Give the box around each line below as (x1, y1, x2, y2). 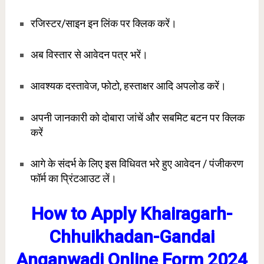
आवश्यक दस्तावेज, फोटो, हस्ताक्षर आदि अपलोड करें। (30, 80, 226, 93)
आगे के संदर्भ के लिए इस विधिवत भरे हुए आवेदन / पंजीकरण (30, 157, 243, 170)
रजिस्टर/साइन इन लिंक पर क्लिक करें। (30, 16, 177, 29)
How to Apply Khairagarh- (31, 203, 233, 225)
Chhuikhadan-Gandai (49, 226, 214, 247)
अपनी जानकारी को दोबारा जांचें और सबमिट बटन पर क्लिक (30, 111, 245, 124)
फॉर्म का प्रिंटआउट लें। (30, 172, 117, 184)
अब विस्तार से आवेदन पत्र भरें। (30, 48, 148, 61)
